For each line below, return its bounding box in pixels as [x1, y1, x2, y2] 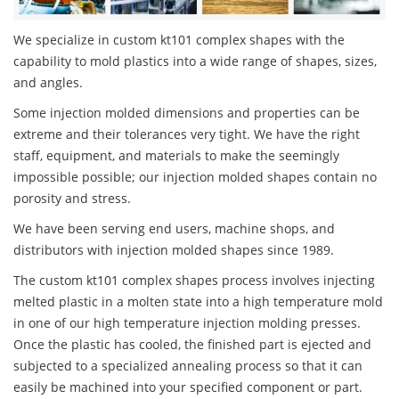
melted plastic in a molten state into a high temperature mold [13, 293, 383, 311]
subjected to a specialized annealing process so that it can [13, 357, 362, 375]
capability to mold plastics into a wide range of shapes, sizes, [13, 53, 377, 70]
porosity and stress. [13, 190, 131, 208]
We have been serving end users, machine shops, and [13, 220, 335, 238]
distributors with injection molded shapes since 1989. [13, 241, 334, 259]
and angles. [13, 74, 83, 92]
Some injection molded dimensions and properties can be [13, 104, 360, 122]
